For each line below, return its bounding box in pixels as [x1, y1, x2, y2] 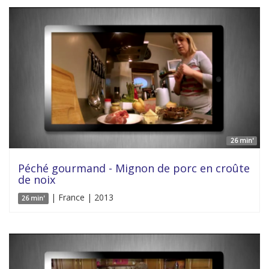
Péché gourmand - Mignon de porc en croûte [18, 160, 250, 175]
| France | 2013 [48, 191, 113, 203]
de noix [18, 172, 55, 187]
